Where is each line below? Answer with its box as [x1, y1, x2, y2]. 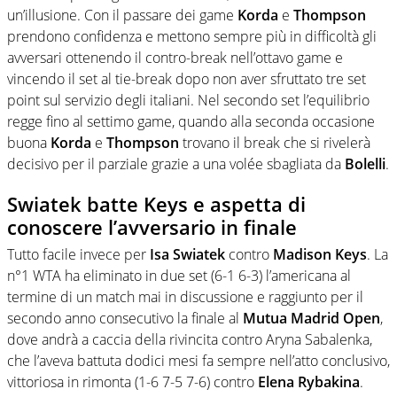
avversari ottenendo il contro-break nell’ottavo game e [7, 48, 343, 68]
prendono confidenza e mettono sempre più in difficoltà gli [7, 27, 377, 47]
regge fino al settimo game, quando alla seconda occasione [7, 112, 375, 132]
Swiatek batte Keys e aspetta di [7, 191, 306, 218]
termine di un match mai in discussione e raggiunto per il [7, 286, 363, 307]
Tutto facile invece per [7, 244, 150, 264]
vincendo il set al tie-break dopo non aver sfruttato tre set [7, 69, 366, 90]
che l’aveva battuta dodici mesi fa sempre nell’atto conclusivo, [7, 350, 390, 370]
